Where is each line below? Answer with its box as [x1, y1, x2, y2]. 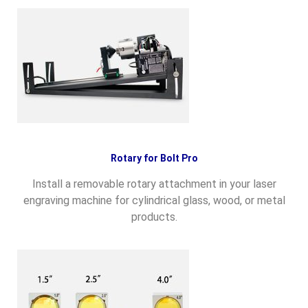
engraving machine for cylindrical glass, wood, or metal [23, 194, 285, 208]
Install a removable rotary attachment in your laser [32, 177, 276, 191]
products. [131, 210, 177, 224]
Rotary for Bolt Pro [110, 153, 198, 164]
